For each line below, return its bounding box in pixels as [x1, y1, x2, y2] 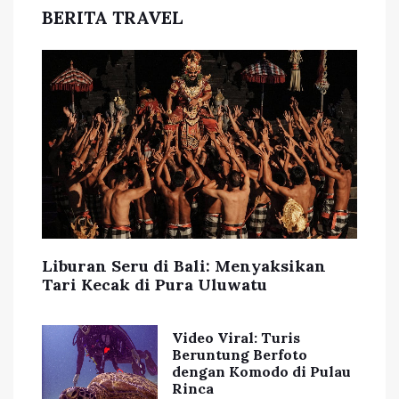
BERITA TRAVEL [42, 5, 183, 28]
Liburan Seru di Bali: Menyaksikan [42, 256, 326, 277]
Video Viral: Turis [172, 329, 300, 347]
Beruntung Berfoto [172, 346, 307, 364]
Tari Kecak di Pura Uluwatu [42, 274, 267, 296]
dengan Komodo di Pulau [172, 362, 351, 381]
